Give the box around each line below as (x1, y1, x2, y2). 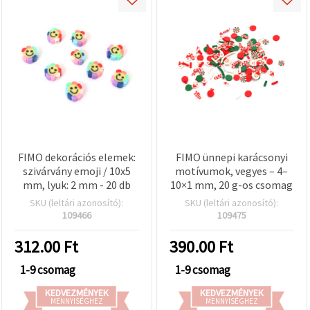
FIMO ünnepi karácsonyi (175, 149, 288, 164)
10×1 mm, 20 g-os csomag (170, 177, 293, 192)
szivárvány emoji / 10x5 (22, 163, 131, 178)
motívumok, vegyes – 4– (175, 163, 289, 178)
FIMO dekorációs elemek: (17, 149, 136, 164)
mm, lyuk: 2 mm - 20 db (22, 177, 131, 192)
